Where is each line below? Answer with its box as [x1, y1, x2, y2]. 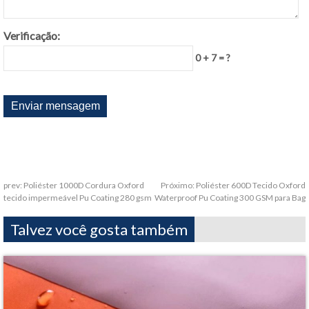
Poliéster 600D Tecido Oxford [196, 180, 306, 190]
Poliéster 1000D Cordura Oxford [23, 180, 144, 190]
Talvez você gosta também [10, 220, 188, 239]
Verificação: [3, 29, 60, 42]
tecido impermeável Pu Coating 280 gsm [3, 192, 152, 203]
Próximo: [161, 180, 196, 190]
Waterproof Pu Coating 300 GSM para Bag [154, 192, 306, 203]
